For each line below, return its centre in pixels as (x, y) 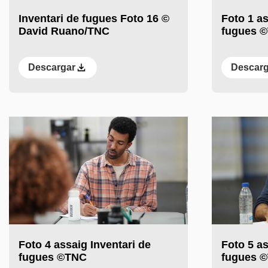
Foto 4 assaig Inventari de (85, 244)
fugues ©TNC (53, 257)
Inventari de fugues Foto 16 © (94, 18)
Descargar (52, 67)
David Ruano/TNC (64, 31)
